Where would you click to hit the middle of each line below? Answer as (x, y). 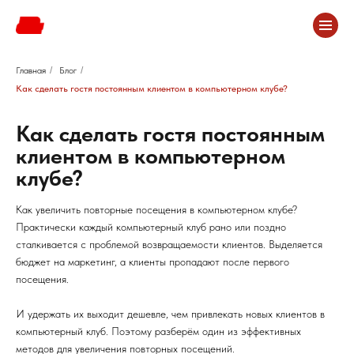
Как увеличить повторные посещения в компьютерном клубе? (156, 209)
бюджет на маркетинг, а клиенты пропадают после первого (153, 262)
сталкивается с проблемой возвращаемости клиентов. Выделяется (169, 244)
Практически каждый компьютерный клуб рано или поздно (151, 227)
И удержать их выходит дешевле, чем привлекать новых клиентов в (170, 314)
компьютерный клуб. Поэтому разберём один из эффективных (158, 331)
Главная (31, 70)
